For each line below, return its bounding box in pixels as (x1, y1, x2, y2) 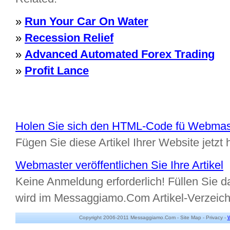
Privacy (205, 215, 223, 220)
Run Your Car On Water (25, 15, 148, 28)
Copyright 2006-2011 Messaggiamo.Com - (79, 215, 180, 220)
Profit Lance (25, 64, 89, 77)
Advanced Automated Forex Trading (25, 48, 215, 61)
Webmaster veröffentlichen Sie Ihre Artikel (15, 159, 223, 171)
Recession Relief (25, 31, 113, 44)
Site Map (180, 215, 201, 220)
